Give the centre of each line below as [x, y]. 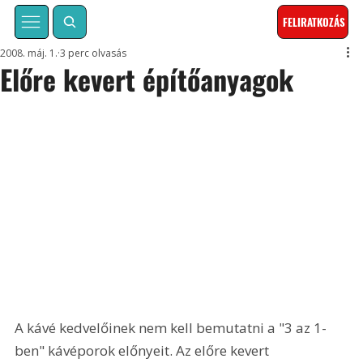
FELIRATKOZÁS [314, 22]
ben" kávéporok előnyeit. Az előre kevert [144, 350]
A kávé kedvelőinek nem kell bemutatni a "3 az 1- [171, 327]
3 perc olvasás [94, 53]
